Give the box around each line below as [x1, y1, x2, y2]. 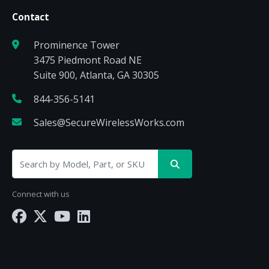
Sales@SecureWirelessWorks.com [34, 116, 184, 130]
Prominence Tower [34, 38, 119, 52]
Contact [12, 11, 49, 23]
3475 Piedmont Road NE [34, 53, 142, 67]
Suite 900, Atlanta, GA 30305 [34, 68, 159, 82]
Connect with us [12, 189, 70, 200]
